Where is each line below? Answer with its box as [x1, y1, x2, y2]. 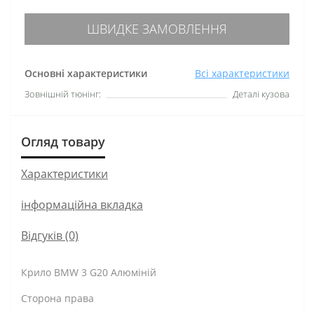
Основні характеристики [25, 66, 147, 80]
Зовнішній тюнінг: [25, 87, 101, 100]
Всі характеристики [195, 66, 289, 80]
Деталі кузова [233, 87, 289, 100]
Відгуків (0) [21, 227, 78, 243]
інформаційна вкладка [21, 196, 143, 212]
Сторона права [21, 291, 94, 305]
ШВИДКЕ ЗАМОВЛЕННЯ [87, 20, 227, 37]
